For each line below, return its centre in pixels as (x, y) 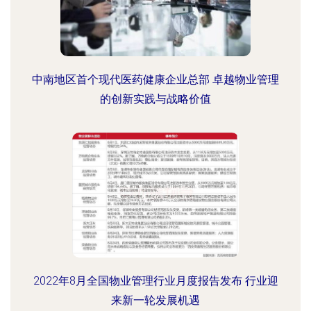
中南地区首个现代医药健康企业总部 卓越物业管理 (155, 79)
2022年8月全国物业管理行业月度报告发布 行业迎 (155, 281)
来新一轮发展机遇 (155, 300)
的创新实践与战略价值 (155, 99)
